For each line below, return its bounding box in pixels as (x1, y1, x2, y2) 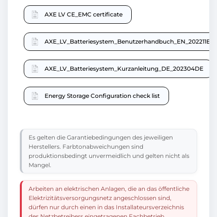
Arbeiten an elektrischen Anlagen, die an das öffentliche (29, 185, 189, 193)
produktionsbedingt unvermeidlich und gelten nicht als (29, 152, 189, 160)
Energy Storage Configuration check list (45, 92, 160, 100)
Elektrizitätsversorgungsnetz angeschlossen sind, (29, 194, 171, 202)
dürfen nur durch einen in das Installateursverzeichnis (29, 203, 184, 211)
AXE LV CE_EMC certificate (45, 11, 123, 18)
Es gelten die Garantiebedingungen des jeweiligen (29, 134, 173, 141)
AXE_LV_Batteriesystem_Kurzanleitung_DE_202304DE (45, 65, 203, 73)
